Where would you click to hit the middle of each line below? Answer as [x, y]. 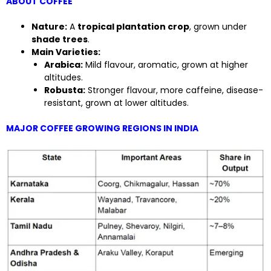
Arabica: [64, 65]
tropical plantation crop [133, 27]
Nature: [49, 27]
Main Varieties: [66, 52]
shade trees [60, 39]
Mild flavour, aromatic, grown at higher [165, 65]
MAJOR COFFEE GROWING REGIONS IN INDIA [102, 128]
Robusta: [65, 90]
